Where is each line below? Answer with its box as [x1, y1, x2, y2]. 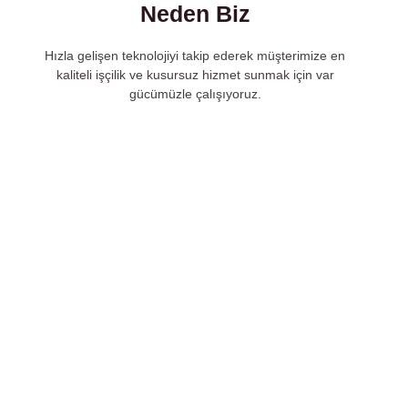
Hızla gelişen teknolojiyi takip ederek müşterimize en [45, 48, 345, 63]
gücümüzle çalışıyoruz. [128, 87, 261, 101]
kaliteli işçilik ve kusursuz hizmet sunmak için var [56, 67, 334, 82]
